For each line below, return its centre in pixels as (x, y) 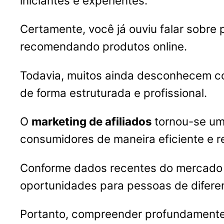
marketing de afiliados (93, 121)
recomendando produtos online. (103, 46)
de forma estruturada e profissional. (113, 92)
